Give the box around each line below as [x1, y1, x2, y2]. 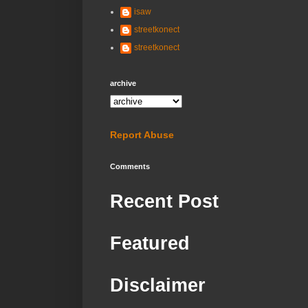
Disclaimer [110, 274, 206, 296]
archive [110, 78, 136, 87]
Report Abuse [110, 129, 174, 140]
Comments [110, 162, 150, 170]
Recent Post [110, 190, 219, 212]
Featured [110, 232, 190, 254]
